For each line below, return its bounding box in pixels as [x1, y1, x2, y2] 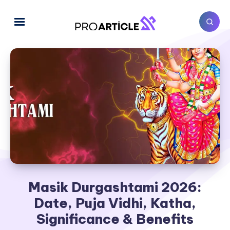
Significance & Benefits [36, 210, 194, 227]
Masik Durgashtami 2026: [28, 178, 202, 196]
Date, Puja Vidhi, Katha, [34, 194, 196, 212]
